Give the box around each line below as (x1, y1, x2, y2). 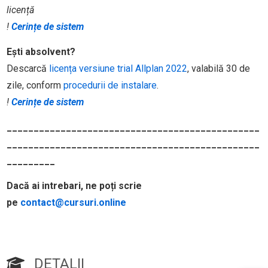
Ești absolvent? (6, 46, 75, 58)
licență (6, 4, 34, 16)
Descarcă (6, 63, 49, 75)
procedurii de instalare (63, 80, 157, 92)
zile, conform (6, 80, 63, 92)
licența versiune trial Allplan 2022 (48, 63, 187, 75)
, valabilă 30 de (187, 63, 250, 75)
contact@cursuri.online (20, 197, 126, 209)
